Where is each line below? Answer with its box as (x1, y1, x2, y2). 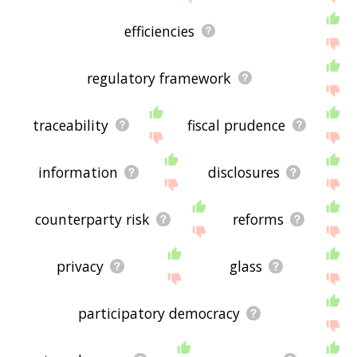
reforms (232, 209, 284, 229)
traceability (33, 115, 109, 135)
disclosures (208, 162, 280, 182)
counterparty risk (34, 209, 150, 229)
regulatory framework (87, 68, 232, 88)
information (38, 162, 119, 182)
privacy (56, 256, 104, 276)
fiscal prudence (187, 115, 286, 135)
